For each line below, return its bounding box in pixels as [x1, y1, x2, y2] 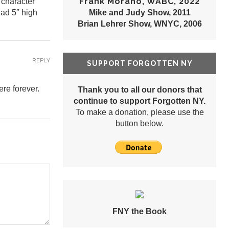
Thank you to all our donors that [77, 85, 202, 95]
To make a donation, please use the [75, 108, 204, 117]
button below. [116, 119, 164, 128]
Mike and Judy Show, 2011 [88, 8, 191, 17]
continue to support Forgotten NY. [74, 97, 205, 106]
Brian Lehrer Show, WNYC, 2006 [77, 19, 202, 29]
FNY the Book [112, 207, 167, 216]
